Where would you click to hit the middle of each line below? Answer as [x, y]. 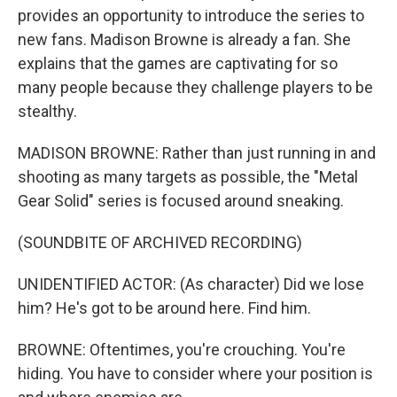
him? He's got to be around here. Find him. [164, 308]
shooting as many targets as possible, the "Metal [188, 177]
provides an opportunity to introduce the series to [191, 16]
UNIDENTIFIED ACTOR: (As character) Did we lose [191, 284]
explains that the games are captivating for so [178, 63]
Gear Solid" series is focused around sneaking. [181, 201]
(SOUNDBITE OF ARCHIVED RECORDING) [160, 242]
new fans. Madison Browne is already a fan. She [184, 39]
